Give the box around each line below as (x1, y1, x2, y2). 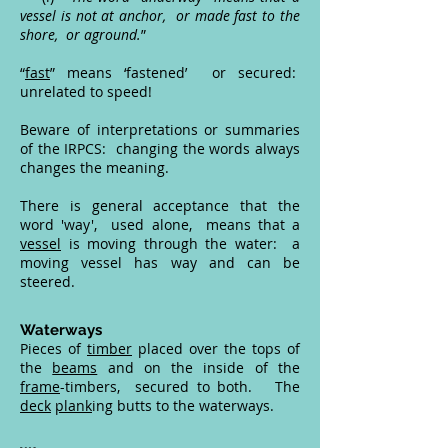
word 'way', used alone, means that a (20, 215, 300, 234)
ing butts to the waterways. (92, 396, 274, 415)
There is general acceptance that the (20, 196, 300, 215)
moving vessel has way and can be (20, 253, 300, 272)
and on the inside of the (97, 358, 301, 377)
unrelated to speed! (20, 82, 152, 101)
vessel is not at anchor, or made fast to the (20, 6, 300, 25)
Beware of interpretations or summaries (20, 120, 300, 139)
